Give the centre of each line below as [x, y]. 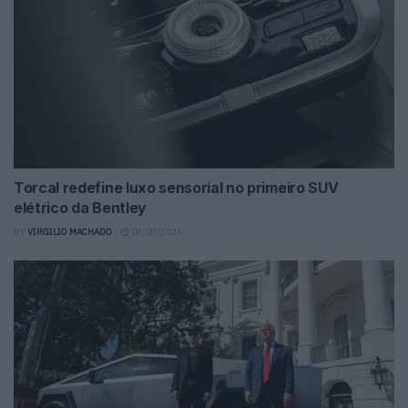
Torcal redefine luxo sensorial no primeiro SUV [176, 187]
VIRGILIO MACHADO [70, 231]
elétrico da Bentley [80, 207]
